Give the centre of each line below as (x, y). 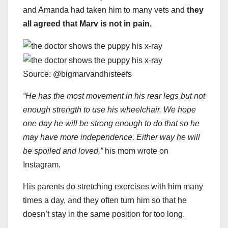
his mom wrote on (136, 151)
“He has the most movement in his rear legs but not (114, 96)
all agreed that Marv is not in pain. (88, 23)
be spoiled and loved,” (63, 151)
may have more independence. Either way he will (111, 137)
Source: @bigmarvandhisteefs (78, 74)
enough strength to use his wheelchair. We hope (109, 110)
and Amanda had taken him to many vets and (105, 10)
